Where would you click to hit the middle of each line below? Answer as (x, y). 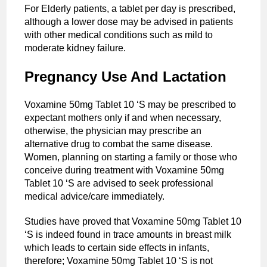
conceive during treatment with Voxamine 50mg (125, 170)
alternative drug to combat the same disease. (119, 144)
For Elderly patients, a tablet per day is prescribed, (130, 8)
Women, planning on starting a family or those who (131, 157)
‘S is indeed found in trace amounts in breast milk (128, 234)
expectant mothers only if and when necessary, (123, 117)
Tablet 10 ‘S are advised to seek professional (119, 183)
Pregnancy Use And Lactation (126, 76)
